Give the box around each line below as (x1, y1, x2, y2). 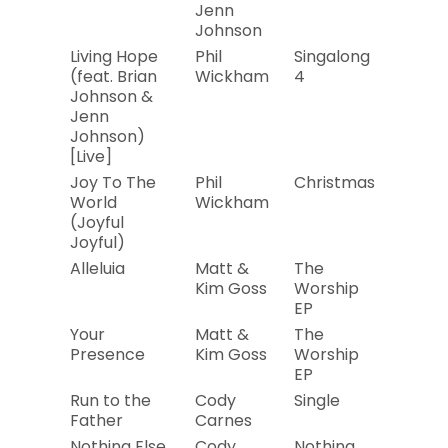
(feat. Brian (70, 65, 157, 88)
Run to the (70, 389, 151, 412)
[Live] (70, 145, 112, 168)
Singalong (294, 45, 370, 68)
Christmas (294, 171, 375, 194)
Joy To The (70, 171, 156, 194)
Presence (70, 343, 145, 366)
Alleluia (70, 257, 125, 280)
